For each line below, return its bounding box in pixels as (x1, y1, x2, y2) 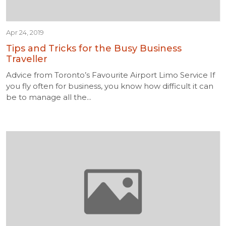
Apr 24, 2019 (6, 28, 44, 36)
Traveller (6, 53, 47, 65)
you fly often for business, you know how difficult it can (6, 81, 213, 91)
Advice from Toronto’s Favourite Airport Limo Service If (6, 70, 215, 80)
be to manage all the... (6, 92, 91, 102)
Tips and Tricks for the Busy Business (6, 43, 182, 54)
